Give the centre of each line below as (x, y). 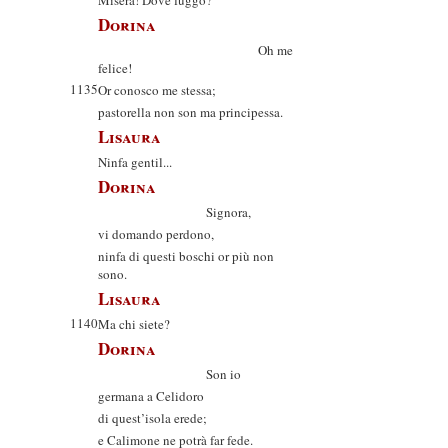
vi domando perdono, (156, 234)
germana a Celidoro (151, 396)
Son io (169, 374)
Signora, (174, 212)
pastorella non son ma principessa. (190, 112)
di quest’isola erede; (152, 418)
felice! (115, 68)
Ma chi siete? (134, 324)
